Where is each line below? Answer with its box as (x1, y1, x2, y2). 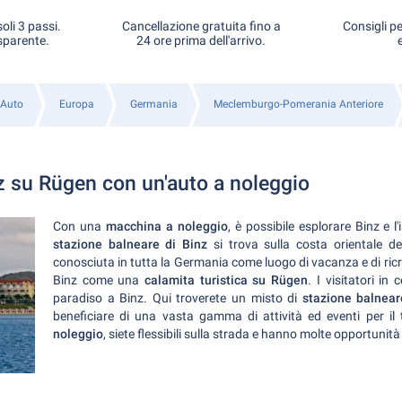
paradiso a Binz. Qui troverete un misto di (53, 291, 302, 305)
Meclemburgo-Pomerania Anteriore (214, 98, 383, 110)
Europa (59, 98, 94, 110)
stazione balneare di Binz (53, 237, 208, 251)
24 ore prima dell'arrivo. (136, 33, 266, 48)
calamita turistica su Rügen (144, 273, 309, 287)
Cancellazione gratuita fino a (121, 19, 281, 33)
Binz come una (53, 273, 145, 287)
